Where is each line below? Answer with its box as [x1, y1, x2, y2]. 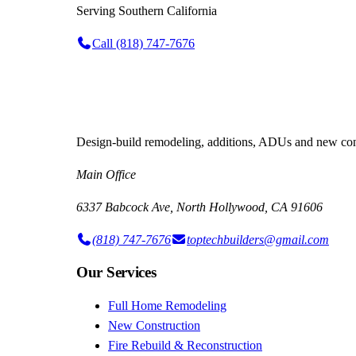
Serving [76, 3, 118, 17]
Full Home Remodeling [108, 299, 226, 313]
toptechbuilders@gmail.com [187, 232, 329, 246]
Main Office [76, 167, 136, 181]
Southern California [118, 3, 217, 17]
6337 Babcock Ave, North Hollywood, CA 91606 [76, 199, 323, 214]
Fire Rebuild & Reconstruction [108, 339, 262, 353]
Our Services [76, 264, 157, 281]
